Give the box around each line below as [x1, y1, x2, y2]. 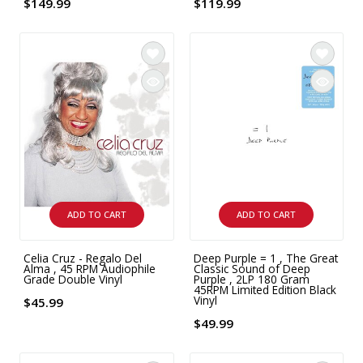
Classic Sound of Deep [193, 260, 310, 276]
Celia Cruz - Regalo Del [23, 250, 143, 266]
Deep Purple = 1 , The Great [193, 250, 338, 266]
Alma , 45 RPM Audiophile [23, 260, 156, 276]
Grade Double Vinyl [23, 271, 123, 287]
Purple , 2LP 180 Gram [193, 271, 310, 287]
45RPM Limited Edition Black [193, 281, 336, 297]
